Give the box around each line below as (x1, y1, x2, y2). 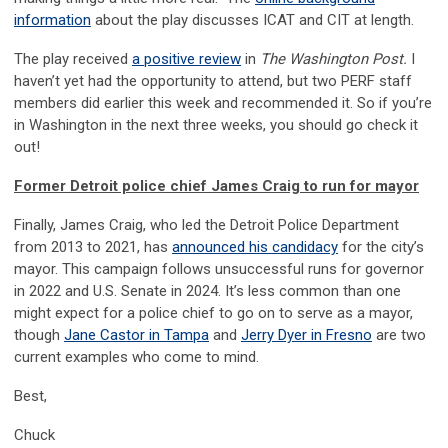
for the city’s (338, 238, 424, 257)
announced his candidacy (172, 238, 338, 257)
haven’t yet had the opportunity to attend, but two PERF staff (14, 72, 412, 91)
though (14, 326, 64, 345)
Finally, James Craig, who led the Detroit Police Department (14, 216, 399, 235)
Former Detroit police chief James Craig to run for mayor (14, 177, 419, 196)
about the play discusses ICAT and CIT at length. (91, 11, 414, 30)
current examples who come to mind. (14, 348, 259, 367)
